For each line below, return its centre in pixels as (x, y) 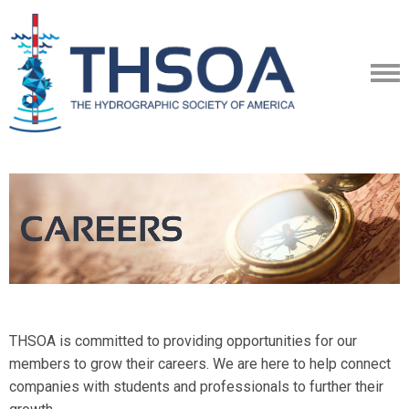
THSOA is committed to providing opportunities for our (183, 341)
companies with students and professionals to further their (196, 386)
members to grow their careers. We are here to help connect (200, 363)
